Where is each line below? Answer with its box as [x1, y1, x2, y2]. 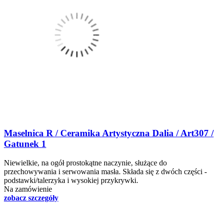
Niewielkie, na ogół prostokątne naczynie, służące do [4, 158, 167, 167]
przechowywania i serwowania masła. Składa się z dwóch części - [4, 167, 207, 176]
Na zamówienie [4, 184, 52, 193]
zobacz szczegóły [4, 193, 58, 202]
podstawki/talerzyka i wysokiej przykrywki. [4, 176, 138, 184]
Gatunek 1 [4, 139, 46, 149]
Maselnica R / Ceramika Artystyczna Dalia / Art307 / [4, 128, 214, 139]
